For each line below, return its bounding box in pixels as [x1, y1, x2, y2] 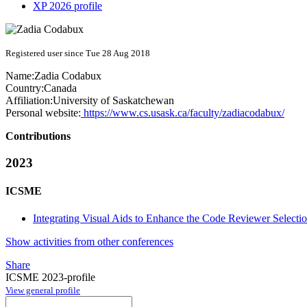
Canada [44, 82, 77, 95]
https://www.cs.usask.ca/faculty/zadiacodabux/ [81, 107, 284, 119]
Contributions [5, 130, 71, 143]
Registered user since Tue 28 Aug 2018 [5, 48, 150, 59]
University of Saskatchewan [53, 95, 174, 107]
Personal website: [5, 107, 81, 119]
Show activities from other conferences [5, 235, 173, 247]
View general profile [5, 284, 80, 295]
